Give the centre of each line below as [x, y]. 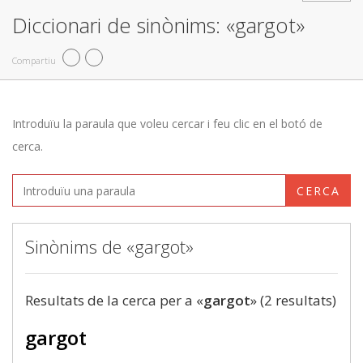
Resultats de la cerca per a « [114, 300]
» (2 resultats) [293, 300]
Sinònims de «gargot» [109, 246]
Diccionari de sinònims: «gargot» [158, 25]
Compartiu [34, 60]
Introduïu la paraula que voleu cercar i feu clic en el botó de [167, 124]
